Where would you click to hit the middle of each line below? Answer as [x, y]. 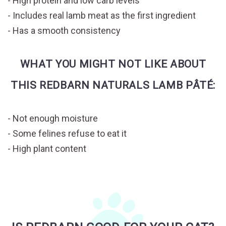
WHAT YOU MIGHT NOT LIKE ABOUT [113, 64]
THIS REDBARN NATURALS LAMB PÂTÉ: [113, 85]
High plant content [49, 149]
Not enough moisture [55, 119]
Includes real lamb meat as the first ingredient [104, 16]
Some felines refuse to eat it [70, 134]
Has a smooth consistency [67, 31]
